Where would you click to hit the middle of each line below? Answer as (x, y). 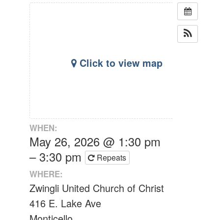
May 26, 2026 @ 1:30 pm (95, 142)
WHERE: (46, 174)
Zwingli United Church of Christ (96, 188)
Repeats (112, 158)
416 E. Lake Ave (65, 203)
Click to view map (119, 63)
